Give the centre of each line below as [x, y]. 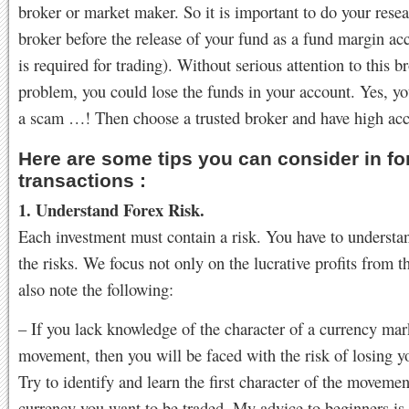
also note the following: [96, 288]
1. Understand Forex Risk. [111, 209]
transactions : [82, 180]
